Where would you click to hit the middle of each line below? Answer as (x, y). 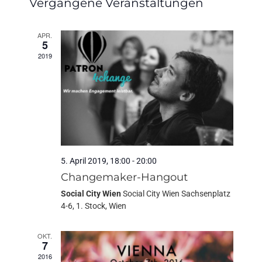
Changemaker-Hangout (124, 177)
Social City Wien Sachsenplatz (176, 193)
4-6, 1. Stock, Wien (93, 206)
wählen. (51, 13)
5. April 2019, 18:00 (95, 161)
